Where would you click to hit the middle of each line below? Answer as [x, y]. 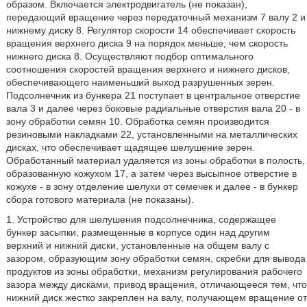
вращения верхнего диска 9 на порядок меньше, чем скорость [147, 43]
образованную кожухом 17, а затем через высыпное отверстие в [151, 173]
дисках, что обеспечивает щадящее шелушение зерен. [130, 147]
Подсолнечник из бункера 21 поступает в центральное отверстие [153, 95]
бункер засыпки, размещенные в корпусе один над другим [138, 232]
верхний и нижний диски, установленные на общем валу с [137, 245]
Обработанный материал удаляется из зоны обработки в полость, [155, 160]
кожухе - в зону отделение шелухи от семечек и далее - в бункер [152, 186]
